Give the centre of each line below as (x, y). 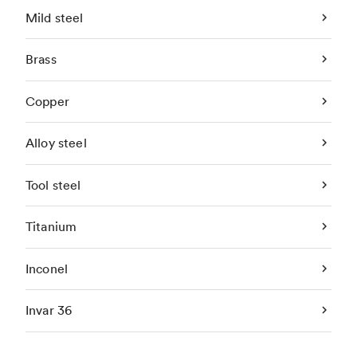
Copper (47, 101)
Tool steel (53, 184)
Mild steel (55, 17)
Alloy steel (56, 143)
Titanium (51, 227)
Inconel (47, 268)
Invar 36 (49, 310)
